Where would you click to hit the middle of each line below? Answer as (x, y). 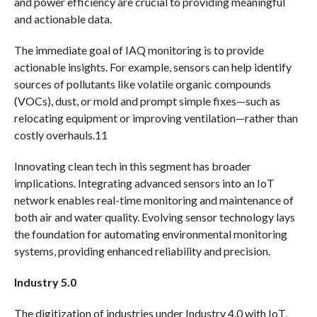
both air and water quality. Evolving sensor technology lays (154, 217)
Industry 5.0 (45, 282)
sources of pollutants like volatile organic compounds (142, 83)
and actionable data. (63, 18)
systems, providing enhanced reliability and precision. (142, 250)
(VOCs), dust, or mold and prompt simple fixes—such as (147, 100)
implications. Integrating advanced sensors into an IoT (144, 183)
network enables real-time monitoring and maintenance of (154, 200)
